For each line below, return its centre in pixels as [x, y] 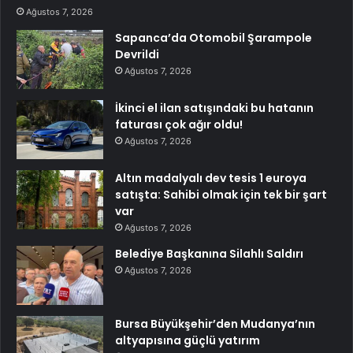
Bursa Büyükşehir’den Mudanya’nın [215, 324]
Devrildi [137, 55]
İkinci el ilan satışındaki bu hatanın [214, 108]
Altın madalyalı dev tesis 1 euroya [211, 178]
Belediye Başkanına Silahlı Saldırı [209, 254]
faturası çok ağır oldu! [179, 125]
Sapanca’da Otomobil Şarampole [214, 38]
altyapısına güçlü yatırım [188, 341]
